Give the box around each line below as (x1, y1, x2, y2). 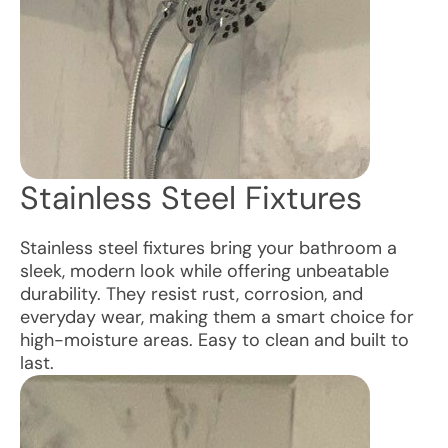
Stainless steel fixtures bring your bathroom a (20, 236, 397, 260)
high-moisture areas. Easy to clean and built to (20, 328, 409, 352)
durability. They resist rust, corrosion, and (20, 282, 363, 306)
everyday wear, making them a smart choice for (20, 305, 414, 329)
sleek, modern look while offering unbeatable (20, 259, 389, 283)
